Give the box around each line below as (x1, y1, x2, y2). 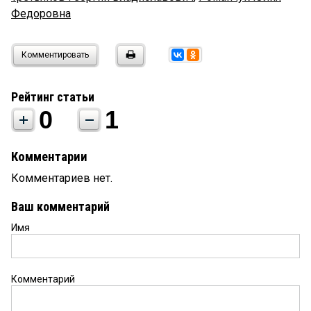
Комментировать (22, 50, 89, 60)
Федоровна (11, 7, 71, 21)
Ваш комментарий (11, 199, 110, 215)
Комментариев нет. (11, 171, 112, 185)
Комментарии (11, 149, 87, 165)
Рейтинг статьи (11, 90, 94, 105)
